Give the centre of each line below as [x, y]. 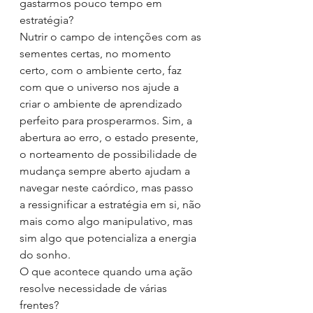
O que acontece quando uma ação [108, 271]
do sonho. [45, 255]
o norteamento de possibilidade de [110, 154]
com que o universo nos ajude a [101, 87]
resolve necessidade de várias [95, 288]
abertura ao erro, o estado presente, [110, 137]
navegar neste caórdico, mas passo [108, 188]
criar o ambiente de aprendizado [102, 104]
